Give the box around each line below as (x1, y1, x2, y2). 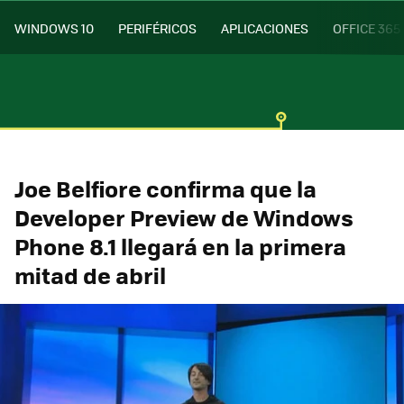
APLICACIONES (221, 18, 308, 37)
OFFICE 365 (333, 18, 400, 37)
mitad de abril (14, 258, 166, 291)
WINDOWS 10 (14, 18, 94, 37)
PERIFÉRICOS (118, 18, 197, 37)
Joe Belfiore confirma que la (14, 171, 317, 205)
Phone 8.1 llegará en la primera (14, 229, 346, 262)
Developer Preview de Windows (14, 200, 353, 234)
